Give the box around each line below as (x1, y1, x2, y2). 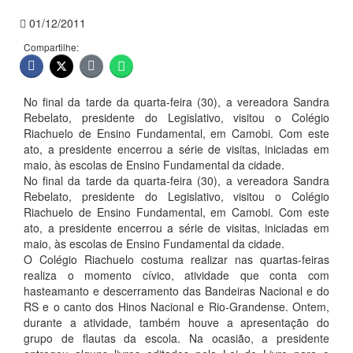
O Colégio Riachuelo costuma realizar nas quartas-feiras (24, 251, 329, 267)
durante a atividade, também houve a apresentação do (24, 314, 329, 330)
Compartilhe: (24, 40, 79, 54)
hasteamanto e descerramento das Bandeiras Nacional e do (24, 283, 329, 299)
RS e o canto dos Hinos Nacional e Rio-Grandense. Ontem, (24, 299, 329, 314)
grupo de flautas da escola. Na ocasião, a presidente (24, 330, 329, 346)
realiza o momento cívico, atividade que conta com (24, 267, 329, 283)
